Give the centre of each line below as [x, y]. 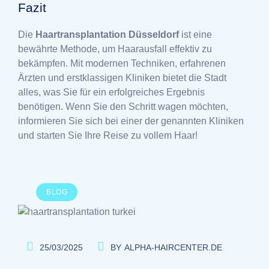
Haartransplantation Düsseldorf [107, 34]
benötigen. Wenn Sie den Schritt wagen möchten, [123, 106]
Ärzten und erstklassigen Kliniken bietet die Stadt [122, 77]
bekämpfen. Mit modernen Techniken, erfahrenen [122, 63]
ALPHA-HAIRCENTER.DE [173, 248]
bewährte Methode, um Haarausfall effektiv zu [115, 49]
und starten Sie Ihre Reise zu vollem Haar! [108, 135]
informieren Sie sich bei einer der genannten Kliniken [131, 121]
